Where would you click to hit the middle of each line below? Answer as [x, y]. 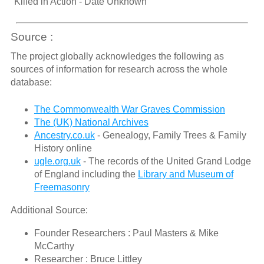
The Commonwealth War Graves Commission [129, 109]
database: [31, 82]
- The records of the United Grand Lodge [166, 161]
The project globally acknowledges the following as [117, 56]
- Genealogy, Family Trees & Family [170, 135]
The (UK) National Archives [91, 122]
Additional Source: [49, 210]
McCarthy [54, 246]
